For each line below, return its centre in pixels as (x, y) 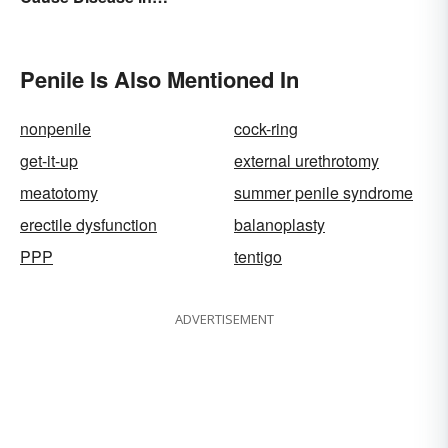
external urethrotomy (306, 160)
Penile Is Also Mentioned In (159, 78)
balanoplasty (279, 224)
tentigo (258, 256)
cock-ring (266, 128)
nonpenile (55, 128)
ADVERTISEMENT (224, 318)
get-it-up (49, 160)
